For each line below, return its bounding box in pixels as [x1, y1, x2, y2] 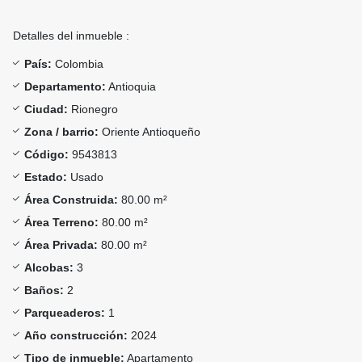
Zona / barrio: [24, 125, 99, 139]
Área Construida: [24, 193, 118, 207]
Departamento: [24, 80, 106, 94]
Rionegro [68, 103, 118, 116]
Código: [24, 148, 69, 162]
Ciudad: [24, 103, 68, 116]
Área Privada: [24, 238, 98, 252]
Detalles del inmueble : [13, 29, 129, 43]
